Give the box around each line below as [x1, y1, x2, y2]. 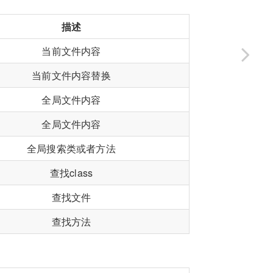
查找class [49, 166, 93, 180]
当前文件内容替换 [32, 68, 111, 83]
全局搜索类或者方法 [27, 141, 116, 156]
